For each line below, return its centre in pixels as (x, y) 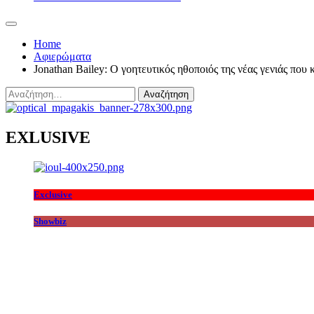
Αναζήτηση (30, 93)
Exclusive (53, 195)
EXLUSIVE (48, 138)
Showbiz (50, 221)
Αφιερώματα (62, 57)
